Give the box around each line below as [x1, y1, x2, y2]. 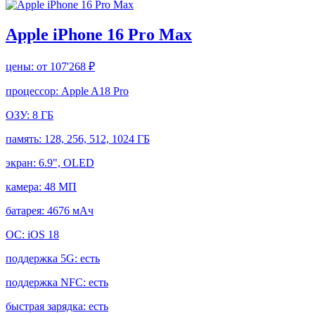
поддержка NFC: [6, 276, 89, 288]
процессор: [6, 84, 61, 97]
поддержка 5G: [6, 252, 80, 264]
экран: [6, 156, 39, 169]
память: [6, 132, 44, 145]
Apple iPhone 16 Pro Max [6, 25, 192, 44]
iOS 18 [27, 228, 59, 240]
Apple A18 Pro [61, 84, 129, 97]
